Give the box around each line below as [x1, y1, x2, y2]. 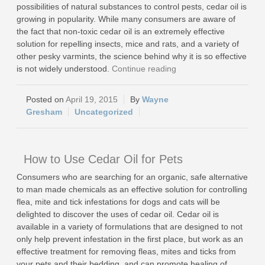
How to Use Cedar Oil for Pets [24, 153, 183, 166]
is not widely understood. [17, 64, 112, 73]
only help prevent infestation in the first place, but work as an [17, 234, 243, 244]
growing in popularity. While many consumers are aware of [17, 14, 235, 24]
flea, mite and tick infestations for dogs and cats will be [17, 197, 220, 206]
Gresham [26, 107, 62, 117]
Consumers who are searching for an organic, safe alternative [17, 172, 248, 182]
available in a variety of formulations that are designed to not [17, 222, 243, 231]
